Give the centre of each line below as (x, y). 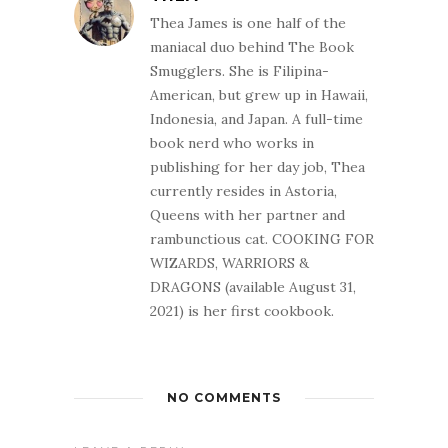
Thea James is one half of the (248, 23)
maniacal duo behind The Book (252, 47)
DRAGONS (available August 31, (253, 287)
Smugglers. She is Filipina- (239, 71)
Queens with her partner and (247, 215)
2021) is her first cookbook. (242, 311)
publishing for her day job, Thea (257, 167)
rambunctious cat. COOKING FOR (262, 239)
